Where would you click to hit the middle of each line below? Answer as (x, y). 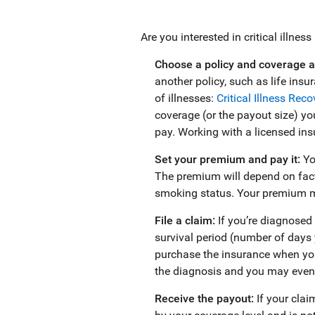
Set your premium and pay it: (227, 159)
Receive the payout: (206, 298)
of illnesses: (186, 98)
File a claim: (186, 220)
